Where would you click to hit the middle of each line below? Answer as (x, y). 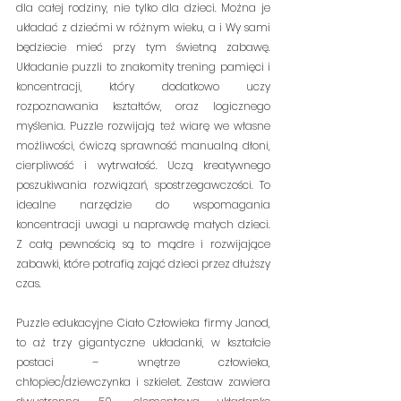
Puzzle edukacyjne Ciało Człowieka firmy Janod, (143, 323)
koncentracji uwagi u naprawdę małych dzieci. (143, 224)
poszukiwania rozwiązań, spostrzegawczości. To (143, 185)
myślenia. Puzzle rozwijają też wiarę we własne (143, 126)
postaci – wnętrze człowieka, (143, 362)
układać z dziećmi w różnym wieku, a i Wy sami (143, 27)
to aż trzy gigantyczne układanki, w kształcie (143, 342)
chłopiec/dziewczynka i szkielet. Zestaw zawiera (143, 382)
